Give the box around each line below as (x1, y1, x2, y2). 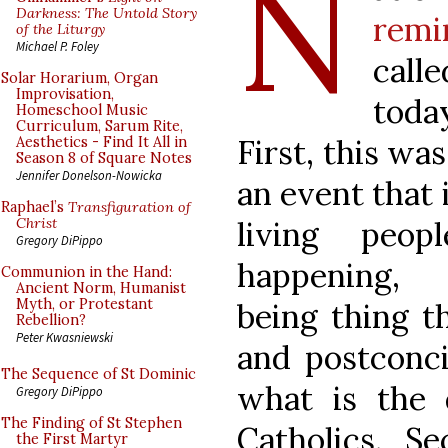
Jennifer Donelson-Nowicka (16, 167, 162, 183)
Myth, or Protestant (16, 295, 153, 313)
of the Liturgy (16, 20, 105, 38)
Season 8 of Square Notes (16, 149, 192, 167)
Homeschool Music (16, 101, 148, 119)
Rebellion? (16, 311, 86, 329)
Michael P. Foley (16, 38, 99, 54)
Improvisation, (16, 85, 114, 103)
